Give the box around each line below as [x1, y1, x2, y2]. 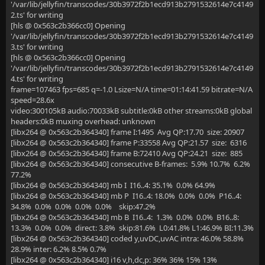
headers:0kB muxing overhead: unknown [11, 116, 156, 127]
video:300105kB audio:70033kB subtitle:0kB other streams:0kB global [11, 105, 252, 116]
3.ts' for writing [11, 41, 63, 52]
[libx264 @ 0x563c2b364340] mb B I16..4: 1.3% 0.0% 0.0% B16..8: [11, 212, 239, 222]
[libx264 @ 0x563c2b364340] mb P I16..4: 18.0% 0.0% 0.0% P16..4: [11, 190, 241, 201]
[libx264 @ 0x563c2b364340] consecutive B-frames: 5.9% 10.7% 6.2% [11, 159, 250, 169]
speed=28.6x [11, 95, 60, 105]
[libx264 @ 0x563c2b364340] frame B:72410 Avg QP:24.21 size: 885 [11, 148, 243, 159]
